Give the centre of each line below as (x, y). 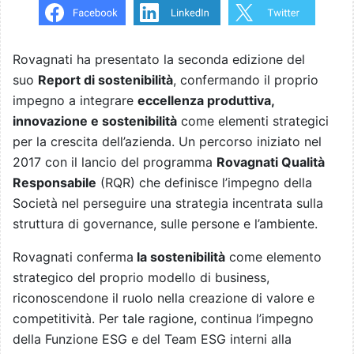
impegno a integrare (75, 101)
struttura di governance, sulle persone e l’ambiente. (165, 224)
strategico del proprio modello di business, (141, 278)
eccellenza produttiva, (206, 101)
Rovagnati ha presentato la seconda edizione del (159, 60)
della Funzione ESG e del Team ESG (121, 339)
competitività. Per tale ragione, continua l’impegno (163, 319)
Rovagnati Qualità (271, 162)
